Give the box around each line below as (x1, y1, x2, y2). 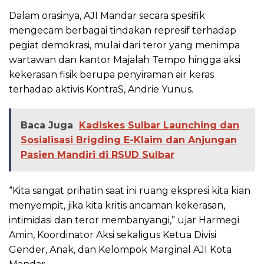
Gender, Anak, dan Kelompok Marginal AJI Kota (9, 244, 232, 256)
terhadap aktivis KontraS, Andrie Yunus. (9, 84, 193, 95)
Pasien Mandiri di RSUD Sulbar (21, 149, 174, 161)
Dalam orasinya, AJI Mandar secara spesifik (9, 10, 205, 22)
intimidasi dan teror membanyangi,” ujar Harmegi (9, 214, 239, 226)
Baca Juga (21, 120, 73, 131)
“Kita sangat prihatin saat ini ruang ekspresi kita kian (9, 185, 250, 197)
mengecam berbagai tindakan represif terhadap (9, 25, 236, 37)
